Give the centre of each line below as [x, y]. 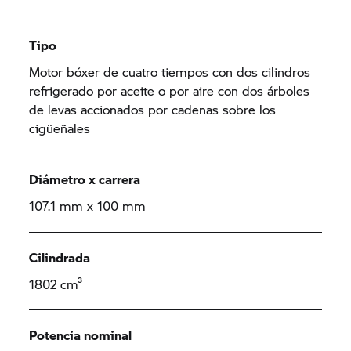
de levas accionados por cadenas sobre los [153, 109]
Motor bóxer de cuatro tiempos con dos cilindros [170, 72]
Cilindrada [60, 257]
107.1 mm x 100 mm [88, 206]
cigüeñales [60, 128]
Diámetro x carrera [85, 179]
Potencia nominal [81, 335]
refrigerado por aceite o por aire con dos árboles [170, 90]
